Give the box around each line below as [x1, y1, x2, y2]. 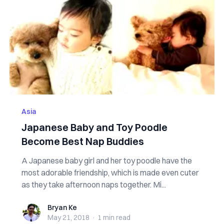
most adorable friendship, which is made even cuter [21, 167, 199, 177]
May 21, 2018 [47, 213, 89, 222]
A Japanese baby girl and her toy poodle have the [21, 155, 192, 165]
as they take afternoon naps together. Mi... [21, 179, 166, 189]
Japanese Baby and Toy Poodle [21, 121, 167, 133]
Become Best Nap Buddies [21, 135, 144, 147]
